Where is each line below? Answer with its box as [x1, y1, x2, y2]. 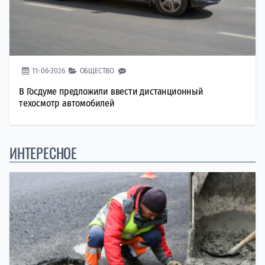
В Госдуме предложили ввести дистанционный [19, 85, 203, 97]
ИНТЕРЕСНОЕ [9, 141, 77, 163]
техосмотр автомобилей [19, 97, 115, 109]
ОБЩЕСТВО [79, 66, 115, 75]
